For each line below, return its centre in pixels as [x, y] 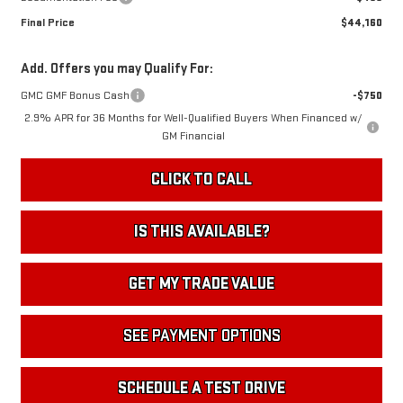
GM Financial [193, 136]
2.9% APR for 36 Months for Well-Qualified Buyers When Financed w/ [193, 118]
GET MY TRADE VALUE [201, 284]
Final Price [47, 23]
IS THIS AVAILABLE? [201, 232]
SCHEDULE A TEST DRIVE [201, 389]
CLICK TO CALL [201, 180]
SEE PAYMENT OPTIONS [201, 336]
